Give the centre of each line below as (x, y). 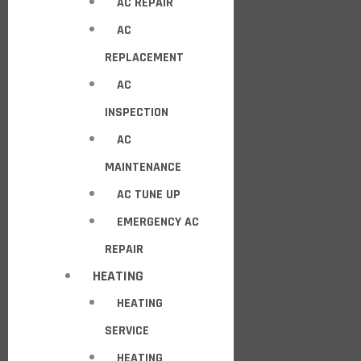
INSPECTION (137, 112)
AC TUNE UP (149, 195)
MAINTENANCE (143, 167)
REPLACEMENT (144, 58)
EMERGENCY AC (158, 222)
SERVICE (127, 331)
